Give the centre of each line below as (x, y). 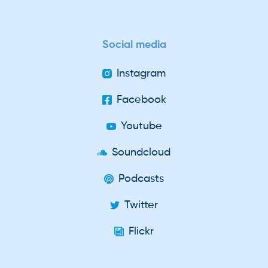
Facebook (141, 100)
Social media (134, 45)
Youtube (141, 127)
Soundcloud (141, 153)
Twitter (141, 205)
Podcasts (141, 179)
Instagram (141, 74)
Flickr (141, 232)
